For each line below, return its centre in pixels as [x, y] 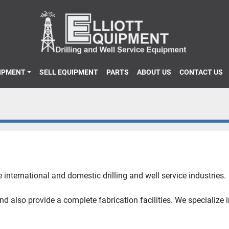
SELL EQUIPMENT [71, 72]
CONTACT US [204, 72]
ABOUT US [157, 72]
